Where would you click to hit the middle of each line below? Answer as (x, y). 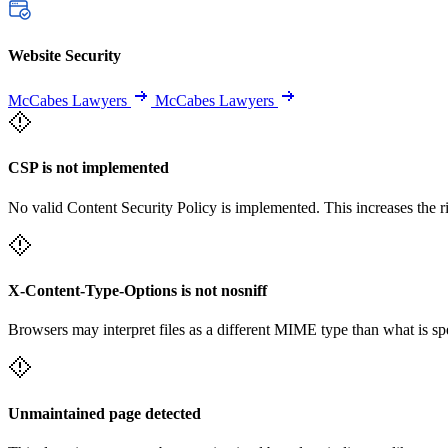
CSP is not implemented (88, 168)
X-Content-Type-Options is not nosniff (137, 290)
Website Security (64, 55)
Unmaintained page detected (104, 413)
